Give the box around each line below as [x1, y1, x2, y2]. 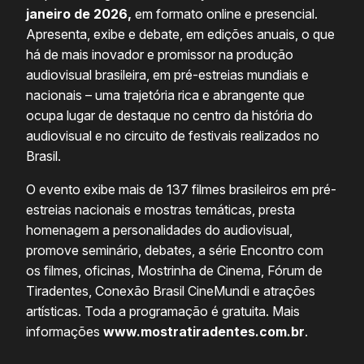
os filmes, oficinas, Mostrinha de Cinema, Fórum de [26, 262, 323, 279]
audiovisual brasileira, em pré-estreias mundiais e [26, 67, 309, 84]
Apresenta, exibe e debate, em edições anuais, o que [26, 26, 335, 43]
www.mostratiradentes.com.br [103, 323, 305, 340]
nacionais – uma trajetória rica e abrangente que [26, 87, 305, 104]
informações [26, 323, 103, 340]
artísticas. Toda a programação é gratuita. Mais [26, 303, 300, 320]
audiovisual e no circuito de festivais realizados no [26, 128, 319, 145]
